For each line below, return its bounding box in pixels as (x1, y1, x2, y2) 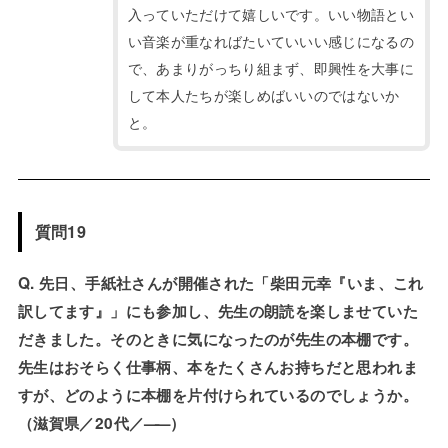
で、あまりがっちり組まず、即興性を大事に (127, 57, 414, 78)
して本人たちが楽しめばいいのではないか (127, 84, 400, 105)
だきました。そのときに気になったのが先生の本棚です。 (17, 327, 418, 350)
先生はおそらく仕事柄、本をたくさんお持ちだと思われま (17, 355, 418, 378)
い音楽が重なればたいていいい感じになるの (127, 30, 414, 51)
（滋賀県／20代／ (17, 411, 145, 434)
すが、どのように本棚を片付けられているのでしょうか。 (17, 383, 418, 406)
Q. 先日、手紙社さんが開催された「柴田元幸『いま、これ (17, 271, 424, 294)
